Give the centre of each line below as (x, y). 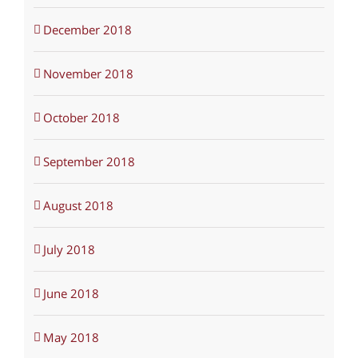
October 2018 (81, 117)
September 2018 (89, 161)
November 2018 (88, 73)
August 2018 (78, 205)
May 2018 (71, 337)
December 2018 (87, 29)
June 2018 (71, 293)
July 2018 (69, 249)
